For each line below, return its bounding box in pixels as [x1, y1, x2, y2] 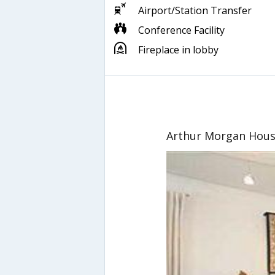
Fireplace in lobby [138, 42, 219, 56]
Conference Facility [138, 23, 225, 37]
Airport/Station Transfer [138, 3, 252, 17]
